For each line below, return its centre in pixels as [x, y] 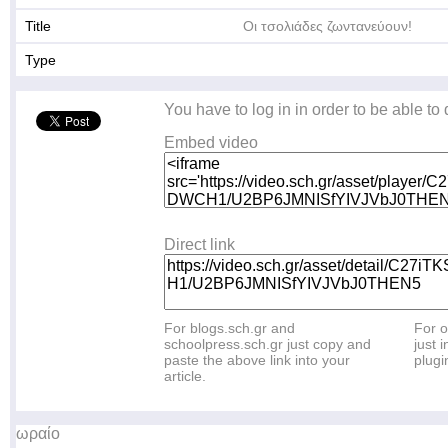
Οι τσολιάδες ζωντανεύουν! [327, 26]
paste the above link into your [257, 360]
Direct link [199, 244]
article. [185, 376]
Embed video [211, 142]
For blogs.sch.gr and [229, 328]
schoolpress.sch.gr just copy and [267, 344]
